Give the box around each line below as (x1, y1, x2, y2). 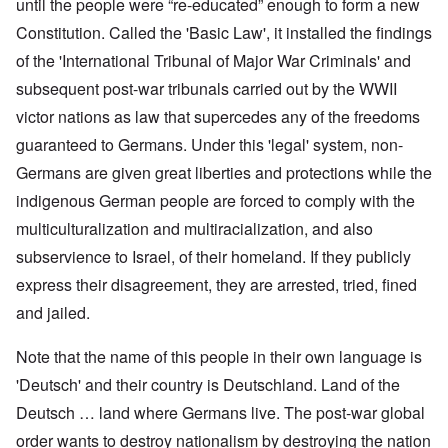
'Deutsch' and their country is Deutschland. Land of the (16, 373, 400, 397)
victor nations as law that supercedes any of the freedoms (16, 105, 420, 129)
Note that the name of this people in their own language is (16, 345, 422, 369)
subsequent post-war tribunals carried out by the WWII (16, 77, 397, 101)
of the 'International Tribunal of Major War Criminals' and (16, 49, 411, 73)
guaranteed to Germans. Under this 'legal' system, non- (16, 133, 403, 157)
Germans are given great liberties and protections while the (16, 161, 432, 185)
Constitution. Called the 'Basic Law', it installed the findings (16, 21, 432, 45)
